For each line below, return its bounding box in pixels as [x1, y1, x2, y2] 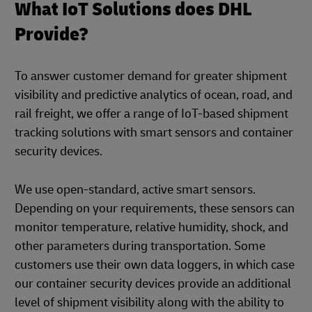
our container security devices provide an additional [15, 276, 291, 292]
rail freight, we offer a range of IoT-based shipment [15, 106, 288, 123]
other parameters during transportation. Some [15, 238, 265, 255]
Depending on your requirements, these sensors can [15, 201, 295, 217]
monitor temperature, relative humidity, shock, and [15, 219, 288, 236]
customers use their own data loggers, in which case [15, 257, 295, 274]
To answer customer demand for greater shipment [15, 68, 287, 85]
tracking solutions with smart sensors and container [15, 125, 293, 141]
